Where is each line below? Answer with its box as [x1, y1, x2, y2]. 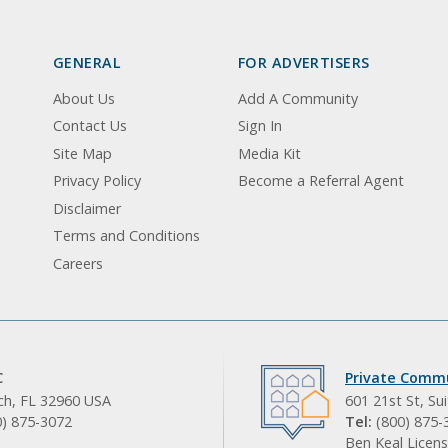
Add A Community [238, 88, 358, 108]
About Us [53, 88, 115, 108]
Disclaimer [53, 198, 121, 218]
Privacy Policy [53, 171, 141, 191]
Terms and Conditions [53, 226, 200, 246]
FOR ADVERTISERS [238, 52, 370, 72]
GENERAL [53, 52, 122, 72]
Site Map [53, 143, 112, 163]
